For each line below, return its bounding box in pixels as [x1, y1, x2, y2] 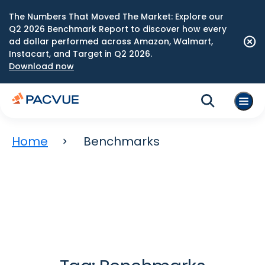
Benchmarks [83, 133, 160, 150]
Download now [9, 60, 74, 72]
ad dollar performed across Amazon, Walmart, [9, 35, 213, 47]
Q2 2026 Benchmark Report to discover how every [9, 23, 227, 35]
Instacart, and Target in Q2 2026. [9, 48, 152, 60]
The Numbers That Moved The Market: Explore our [9, 11, 224, 22]
